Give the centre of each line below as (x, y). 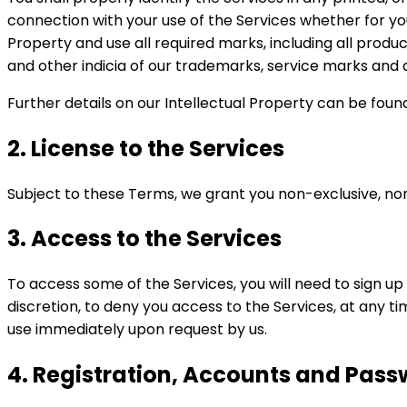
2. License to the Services (146, 148)
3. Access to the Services (144, 239)
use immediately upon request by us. (137, 330)
